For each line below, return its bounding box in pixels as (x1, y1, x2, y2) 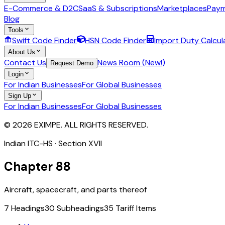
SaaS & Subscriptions (78, 3, 157, 14)
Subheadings (55, 203, 104, 214)
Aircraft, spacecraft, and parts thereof (4, 184, 147, 195)
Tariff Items (114, 203, 156, 214)
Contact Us (4, 57, 46, 68)
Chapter (4, 159, 56, 175)
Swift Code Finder (12, 35, 77, 46)
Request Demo (50, 59, 93, 67)
